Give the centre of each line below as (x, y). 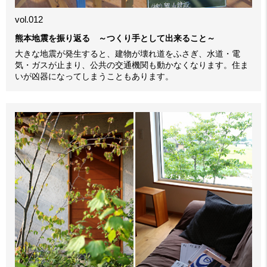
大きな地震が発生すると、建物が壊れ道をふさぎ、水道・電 (128, 54)
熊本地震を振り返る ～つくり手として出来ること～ (115, 38)
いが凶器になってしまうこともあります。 (94, 77)
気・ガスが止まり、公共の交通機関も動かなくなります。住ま (132, 65)
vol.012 (29, 20)
